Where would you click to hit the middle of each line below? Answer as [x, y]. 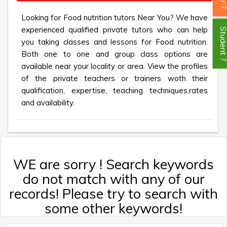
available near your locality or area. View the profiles [115, 66]
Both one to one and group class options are [115, 54]
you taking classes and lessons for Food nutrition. [115, 42]
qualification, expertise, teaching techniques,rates [115, 90]
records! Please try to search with [113, 194]
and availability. [48, 103]
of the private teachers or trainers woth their [115, 78]
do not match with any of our [113, 179]
